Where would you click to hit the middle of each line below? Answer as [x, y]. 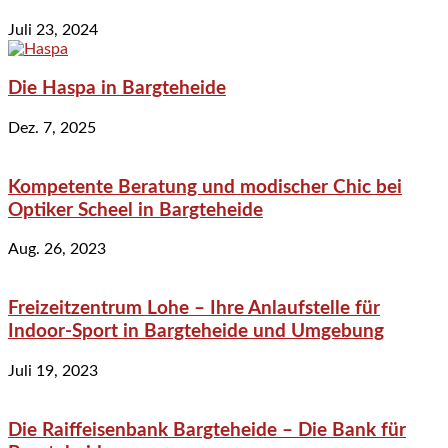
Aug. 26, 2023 [57, 249]
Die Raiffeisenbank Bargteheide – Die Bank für [207, 430]
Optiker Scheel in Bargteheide [135, 210]
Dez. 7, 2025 [52, 128]
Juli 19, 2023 [53, 370]
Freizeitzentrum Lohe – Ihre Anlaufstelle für [194, 309]
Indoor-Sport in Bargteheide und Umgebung [196, 332]
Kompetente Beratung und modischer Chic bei [205, 187]
